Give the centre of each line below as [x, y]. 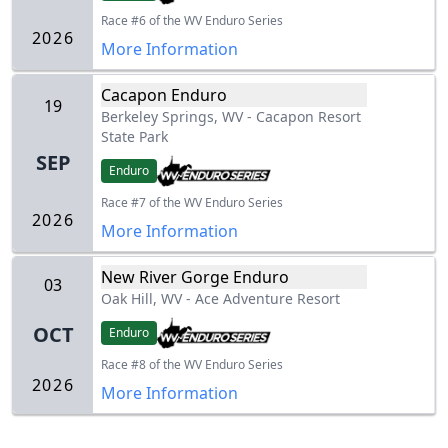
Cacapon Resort [308, 117]
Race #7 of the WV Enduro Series [192, 203]
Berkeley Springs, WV [172, 117]
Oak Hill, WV [141, 299]
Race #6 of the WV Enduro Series [192, 21]
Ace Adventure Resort [267, 299]
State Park [134, 137]
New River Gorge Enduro [195, 277]
